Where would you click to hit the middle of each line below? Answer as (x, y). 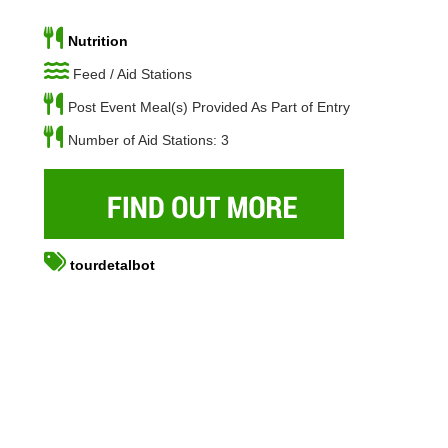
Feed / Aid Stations (132, 73)
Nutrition (98, 40)
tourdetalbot (112, 264)
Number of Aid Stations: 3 (148, 139)
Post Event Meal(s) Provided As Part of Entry (209, 106)
